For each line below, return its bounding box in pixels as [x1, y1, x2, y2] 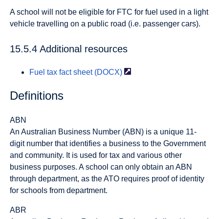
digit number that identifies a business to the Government [10, 139, 206, 148]
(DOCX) [94, 68, 122, 77]
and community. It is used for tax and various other [10, 151, 182, 160]
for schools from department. [10, 186, 108, 195]
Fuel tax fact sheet [29, 68, 92, 77]
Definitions [10, 89, 64, 103]
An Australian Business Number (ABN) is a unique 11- [10, 128, 197, 136]
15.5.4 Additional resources [10, 43, 128, 54]
